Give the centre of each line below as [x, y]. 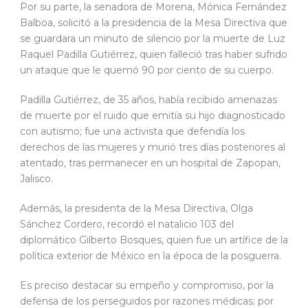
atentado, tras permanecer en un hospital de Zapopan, [150, 163]
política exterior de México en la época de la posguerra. [152, 256]
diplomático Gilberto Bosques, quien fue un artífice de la [154, 240]
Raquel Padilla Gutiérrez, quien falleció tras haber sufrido [154, 55]
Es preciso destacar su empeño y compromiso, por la [147, 286]
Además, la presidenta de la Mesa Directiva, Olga [136, 209]
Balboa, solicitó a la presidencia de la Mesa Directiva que [154, 23]
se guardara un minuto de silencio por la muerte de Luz [153, 39]
